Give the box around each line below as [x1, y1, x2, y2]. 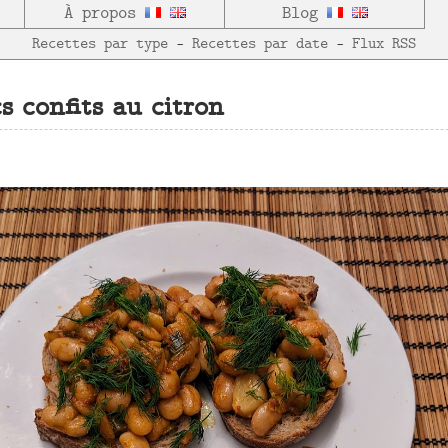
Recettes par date [192, 34, 328, 54]
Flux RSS [352, 34, 416, 54]
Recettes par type [32, 34, 168, 54]
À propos [63, 3, 145, 25]
